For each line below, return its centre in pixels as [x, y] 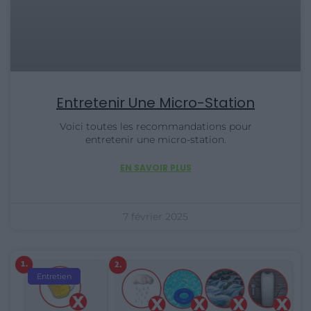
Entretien [54, 276]
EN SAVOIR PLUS [155, 168]
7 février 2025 [155, 217]
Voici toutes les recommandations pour [155, 127]
